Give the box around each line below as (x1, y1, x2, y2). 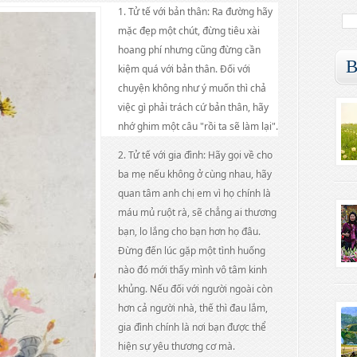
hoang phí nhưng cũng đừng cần (118, 43, 261, 57)
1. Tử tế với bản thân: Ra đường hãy (118, 5, 273, 18)
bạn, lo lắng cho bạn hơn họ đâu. (118, 225, 261, 238)
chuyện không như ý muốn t (118, 81, 240, 95)
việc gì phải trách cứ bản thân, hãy (118, 100, 269, 114)
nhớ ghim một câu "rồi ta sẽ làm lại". (118, 120, 278, 133)
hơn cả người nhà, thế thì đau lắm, (118, 301, 268, 315)
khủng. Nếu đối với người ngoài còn (118, 282, 273, 296)
